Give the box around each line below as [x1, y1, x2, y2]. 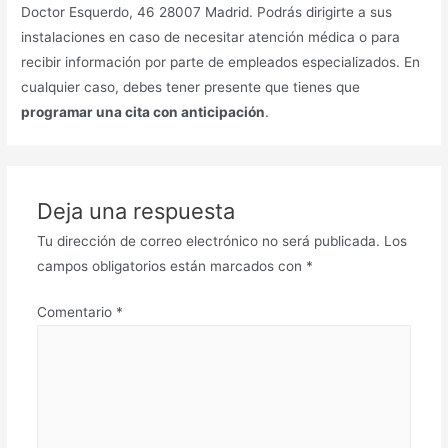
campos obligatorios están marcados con [36, 258, 306, 274]
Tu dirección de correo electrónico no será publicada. [36, 233, 380, 249]
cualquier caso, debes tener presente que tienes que [21, 78, 361, 95]
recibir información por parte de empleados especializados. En [21, 53, 421, 70]
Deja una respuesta [36, 198, 235, 224]
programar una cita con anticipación [21, 103, 266, 120]
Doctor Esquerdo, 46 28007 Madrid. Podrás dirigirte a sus [21, 3, 393, 20]
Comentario [36, 303, 116, 320]
